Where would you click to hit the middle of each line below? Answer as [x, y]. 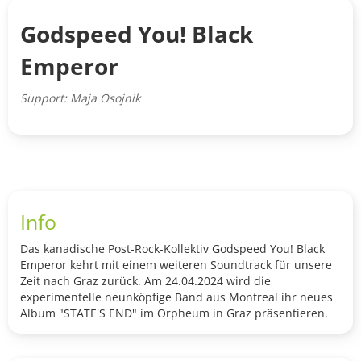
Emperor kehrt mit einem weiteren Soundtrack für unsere [176, 265]
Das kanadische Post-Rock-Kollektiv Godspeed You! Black [172, 249]
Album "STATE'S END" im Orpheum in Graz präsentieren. [174, 313]
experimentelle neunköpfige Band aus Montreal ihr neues [176, 297]
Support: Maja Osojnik [80, 98]
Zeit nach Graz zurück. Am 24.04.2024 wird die [145, 281]
